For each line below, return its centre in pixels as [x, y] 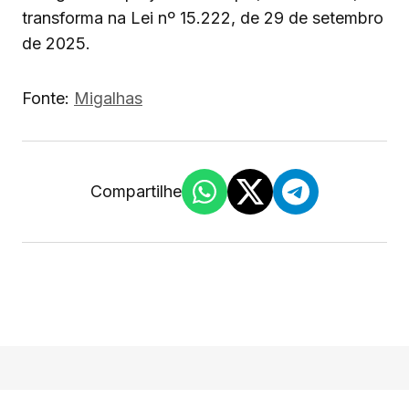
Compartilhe [136, 192]
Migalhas [108, 99]
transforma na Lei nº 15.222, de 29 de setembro [203, 18]
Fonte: [48, 99]
